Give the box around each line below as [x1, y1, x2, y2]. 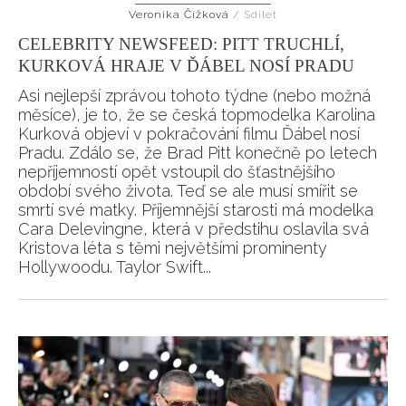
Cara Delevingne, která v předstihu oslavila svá [18, 219, 369, 238]
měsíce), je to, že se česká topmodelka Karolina [18, 105, 375, 124]
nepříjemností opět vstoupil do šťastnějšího [18, 162, 335, 181]
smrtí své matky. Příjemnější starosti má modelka [18, 200, 373, 219]
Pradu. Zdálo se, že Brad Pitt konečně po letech [18, 143, 377, 162]
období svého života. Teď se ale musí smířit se [18, 181, 358, 200]
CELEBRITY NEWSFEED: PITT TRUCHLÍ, [18, 34, 344, 53]
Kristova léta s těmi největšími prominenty [18, 238, 327, 257]
